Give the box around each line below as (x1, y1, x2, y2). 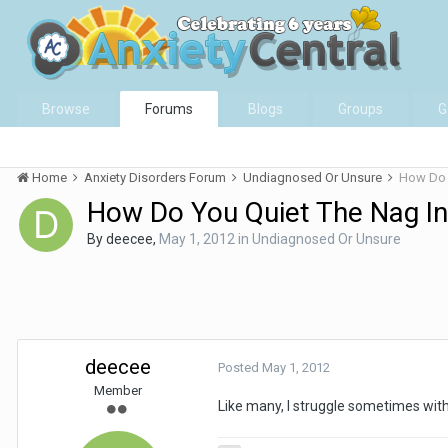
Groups (338, 101, 383, 117)
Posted (218, 360, 262, 375)
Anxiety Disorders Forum (84, 170, 229, 185)
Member (94, 383, 142, 398)
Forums (145, 101, 193, 117)
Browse (42, 101, 90, 117)
